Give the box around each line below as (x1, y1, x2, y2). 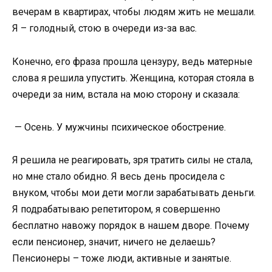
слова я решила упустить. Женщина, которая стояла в (12, 72, 254, 84)
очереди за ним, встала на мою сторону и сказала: (12, 88, 240, 100)
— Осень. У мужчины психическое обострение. (12, 121, 226, 133)
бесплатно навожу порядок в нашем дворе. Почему (12, 219, 250, 231)
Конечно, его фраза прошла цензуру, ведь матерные (12, 55, 253, 67)
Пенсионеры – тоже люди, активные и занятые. (12, 252, 231, 264)
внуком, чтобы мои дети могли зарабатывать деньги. (12, 186, 256, 199)
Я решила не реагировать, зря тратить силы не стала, (12, 154, 253, 166)
